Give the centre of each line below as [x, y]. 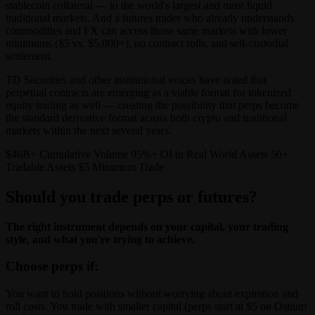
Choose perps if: [52, 266]
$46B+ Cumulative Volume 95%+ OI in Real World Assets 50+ [147, 154]
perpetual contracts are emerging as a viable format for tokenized [148, 92]
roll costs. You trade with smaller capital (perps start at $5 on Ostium [156, 307]
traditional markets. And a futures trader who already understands [150, 18]
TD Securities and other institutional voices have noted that [136, 79]
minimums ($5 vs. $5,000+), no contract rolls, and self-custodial [147, 43]
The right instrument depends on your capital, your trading [147, 226]
